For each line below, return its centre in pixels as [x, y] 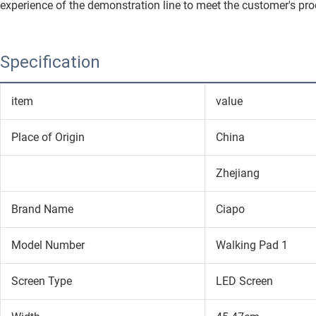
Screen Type [41, 281]
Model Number [48, 245]
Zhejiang [237, 173]
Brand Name [42, 209]
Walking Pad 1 [251, 245]
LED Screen [244, 281]
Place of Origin [48, 137]
